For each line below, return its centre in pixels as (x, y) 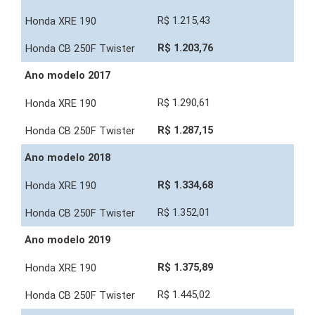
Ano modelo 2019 (67, 240)
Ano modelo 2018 (67, 158)
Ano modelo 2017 (67, 76)
